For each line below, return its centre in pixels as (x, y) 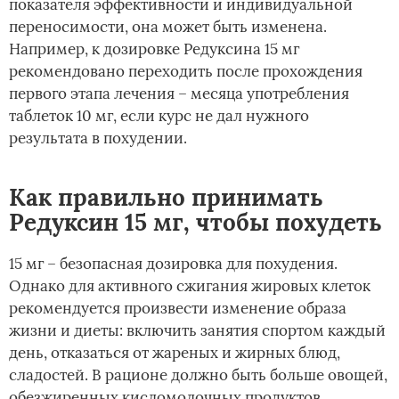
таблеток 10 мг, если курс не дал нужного (159, 116)
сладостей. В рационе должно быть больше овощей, (198, 375)
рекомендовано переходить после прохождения (186, 72)
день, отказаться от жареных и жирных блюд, (175, 353)
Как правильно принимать (166, 198)
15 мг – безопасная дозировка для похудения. (173, 264)
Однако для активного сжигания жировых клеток (190, 286)
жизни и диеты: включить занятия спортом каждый (197, 331)
